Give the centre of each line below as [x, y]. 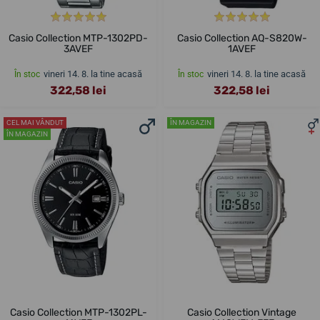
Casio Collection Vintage [242, 312]
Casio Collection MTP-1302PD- [78, 39]
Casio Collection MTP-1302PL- [78, 312]
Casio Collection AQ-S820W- [242, 39]
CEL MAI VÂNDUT [35, 123]
